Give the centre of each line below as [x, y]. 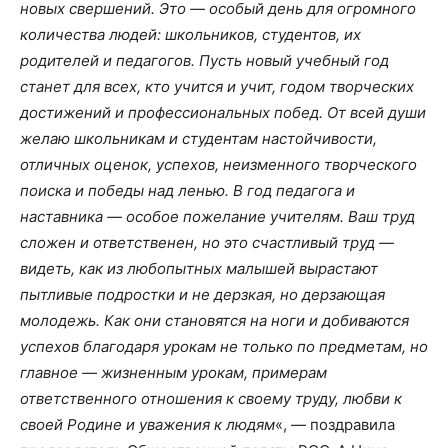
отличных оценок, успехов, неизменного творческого [218, 164]
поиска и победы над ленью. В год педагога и [187, 190]
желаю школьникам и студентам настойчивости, [198, 138]
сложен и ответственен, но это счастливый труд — [207, 242]
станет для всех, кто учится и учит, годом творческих [217, 86]
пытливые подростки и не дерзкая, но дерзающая [202, 294]
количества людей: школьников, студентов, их [190, 34]
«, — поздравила [335, 424]
